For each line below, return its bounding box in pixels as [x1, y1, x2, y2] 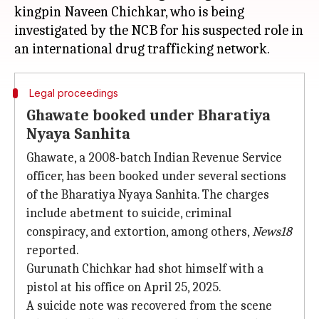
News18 [252, 224, 292, 239]
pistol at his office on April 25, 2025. [26, 280, 221, 295]
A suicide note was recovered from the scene [26, 298, 272, 313]
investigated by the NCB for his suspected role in [14, 22, 303, 38]
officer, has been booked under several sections [26, 169, 286, 184]
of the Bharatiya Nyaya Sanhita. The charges [26, 187, 269, 202]
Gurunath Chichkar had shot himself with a [26, 261, 263, 276]
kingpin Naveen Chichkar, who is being [14, 4, 244, 20]
